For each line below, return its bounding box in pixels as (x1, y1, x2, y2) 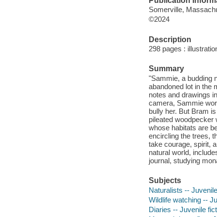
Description (148, 35, 191, 44)
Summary (148, 64, 184, 73)
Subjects (148, 176, 181, 185)
